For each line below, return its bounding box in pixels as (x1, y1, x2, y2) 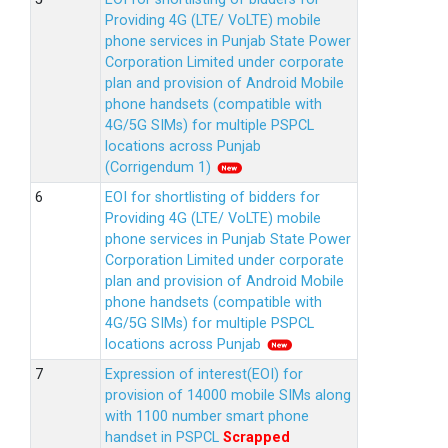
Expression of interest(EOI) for (105, 366, 303, 383)
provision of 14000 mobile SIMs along (105, 387, 351, 404)
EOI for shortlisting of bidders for (105, 189, 320, 206)
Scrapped (223, 429, 290, 446)
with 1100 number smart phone (105, 408, 309, 425)
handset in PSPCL (105, 429, 223, 446)
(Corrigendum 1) (105, 159, 215, 176)
